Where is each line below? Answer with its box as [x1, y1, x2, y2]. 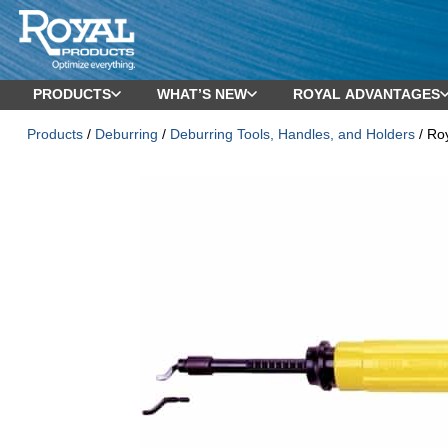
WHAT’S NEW [157, 86, 247, 102]
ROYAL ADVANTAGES [293, 86, 440, 102]
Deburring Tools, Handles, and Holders [169, 126, 415, 143]
